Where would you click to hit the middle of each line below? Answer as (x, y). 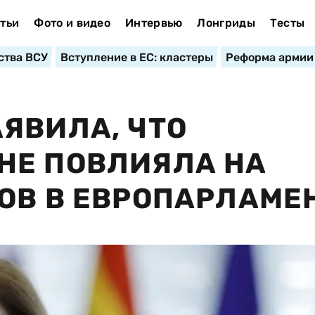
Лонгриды (226, 23)
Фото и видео (72, 23)
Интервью (154, 23)
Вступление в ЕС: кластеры (136, 57)
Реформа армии (269, 57)
